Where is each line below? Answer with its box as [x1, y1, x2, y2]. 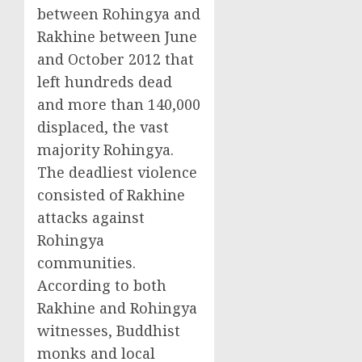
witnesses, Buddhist [37, 321, 180, 340]
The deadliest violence [37, 162, 197, 182]
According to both [37, 276, 166, 295]
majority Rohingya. [37, 140, 174, 159]
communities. [37, 253, 136, 272]
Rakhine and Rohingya [37, 298, 197, 318]
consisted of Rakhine [37, 185, 185, 204]
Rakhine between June [37, 27, 197, 46]
